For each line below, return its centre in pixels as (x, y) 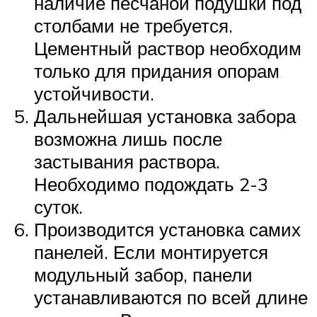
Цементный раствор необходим (168, 48)
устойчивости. (94, 93)
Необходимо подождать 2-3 (151, 184)
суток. (58, 206)
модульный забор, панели (143, 274)
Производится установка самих (167, 229)
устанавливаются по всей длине (171, 297)
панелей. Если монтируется (151, 252)
